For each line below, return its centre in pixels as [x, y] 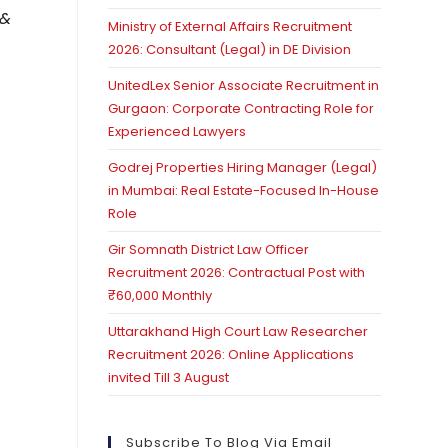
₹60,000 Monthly [160, 295]
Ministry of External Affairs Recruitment [230, 26]
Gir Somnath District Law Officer [209, 249]
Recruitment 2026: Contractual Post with [237, 272]
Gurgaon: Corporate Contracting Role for [241, 108]
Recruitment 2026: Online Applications [231, 354]
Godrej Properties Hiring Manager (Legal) [243, 167]
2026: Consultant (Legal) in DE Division [230, 49]
